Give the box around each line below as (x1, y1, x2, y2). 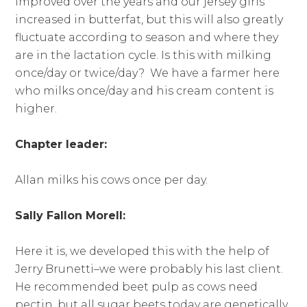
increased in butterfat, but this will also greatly (15, 13, 284, 27)
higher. (15, 102, 58, 116)
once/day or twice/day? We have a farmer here (15, 66, 280, 80)
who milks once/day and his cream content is (15, 84, 274, 98)
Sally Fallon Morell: (15, 209, 126, 223)
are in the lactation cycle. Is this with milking (15, 49, 272, 62)
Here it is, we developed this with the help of (15, 245, 270, 258)
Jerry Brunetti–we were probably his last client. (15, 262, 284, 276)
